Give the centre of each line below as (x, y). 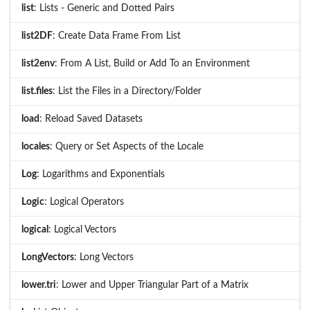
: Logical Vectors (82, 229)
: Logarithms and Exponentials (101, 174)
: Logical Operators (84, 202)
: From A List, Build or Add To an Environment (152, 63)
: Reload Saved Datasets (91, 119)
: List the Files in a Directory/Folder (127, 91)
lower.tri (39, 285)
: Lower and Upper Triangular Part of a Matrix (152, 285)
